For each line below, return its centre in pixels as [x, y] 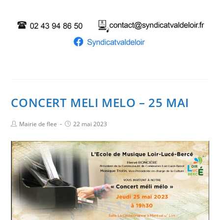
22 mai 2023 [90, 124]
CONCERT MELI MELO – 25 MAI [100, 103]
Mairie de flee [38, 124]
